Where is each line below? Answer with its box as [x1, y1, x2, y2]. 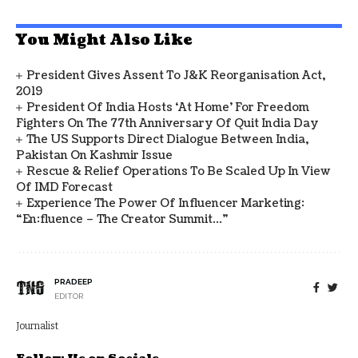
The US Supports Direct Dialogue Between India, [26, 132, 309, 147]
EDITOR [54, 292, 83, 300]
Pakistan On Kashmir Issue [16, 148, 173, 163]
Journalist [16, 320, 58, 332]
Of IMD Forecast [16, 180, 113, 195]
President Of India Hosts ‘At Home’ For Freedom [26, 100, 310, 115]
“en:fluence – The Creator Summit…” [16, 212, 229, 227]
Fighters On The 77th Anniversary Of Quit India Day [16, 116, 319, 131]
